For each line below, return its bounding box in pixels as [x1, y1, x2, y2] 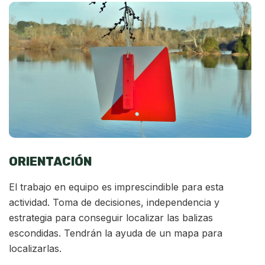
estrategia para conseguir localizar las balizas [9, 212, 213, 224]
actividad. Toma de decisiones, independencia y [9, 196, 219, 209]
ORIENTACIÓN [9, 154, 92, 169]
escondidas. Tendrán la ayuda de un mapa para [9, 227, 222, 240]
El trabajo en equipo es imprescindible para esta [9, 181, 224, 193]
